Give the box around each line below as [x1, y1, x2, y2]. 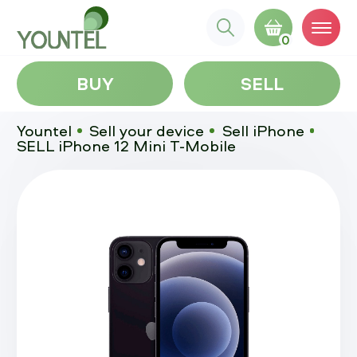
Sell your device [89, 120, 205, 141]
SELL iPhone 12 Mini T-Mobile [17, 135, 236, 156]
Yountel [17, 120, 72, 141]
